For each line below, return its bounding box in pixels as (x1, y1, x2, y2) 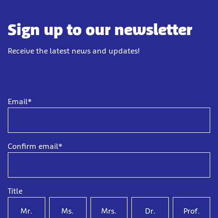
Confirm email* (8, 142, 62, 151)
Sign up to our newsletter (8, 20, 192, 39)
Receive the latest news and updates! (8, 46, 140, 56)
